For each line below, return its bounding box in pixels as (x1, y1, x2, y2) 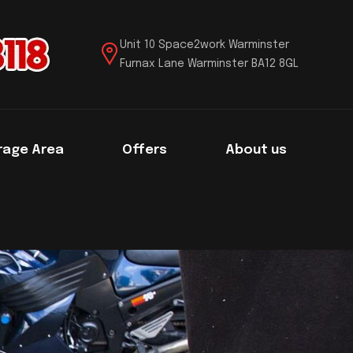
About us (225, 143, 288, 157)
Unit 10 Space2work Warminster (119, 39, 289, 50)
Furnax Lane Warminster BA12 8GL (119, 58, 299, 69)
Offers (122, 143, 168, 157)
